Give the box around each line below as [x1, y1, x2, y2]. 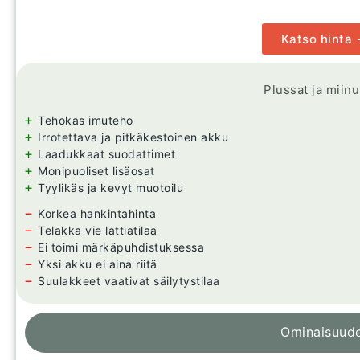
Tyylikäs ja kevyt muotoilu [38, 181, 183, 195]
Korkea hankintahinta [38, 207, 156, 221]
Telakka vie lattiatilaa [38, 223, 157, 238]
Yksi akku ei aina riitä [38, 257, 157, 272]
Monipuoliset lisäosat [38, 164, 155, 178]
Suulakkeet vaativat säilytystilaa [38, 274, 220, 288]
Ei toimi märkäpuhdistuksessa [38, 240, 204, 255]
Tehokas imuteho [38, 113, 133, 128]
